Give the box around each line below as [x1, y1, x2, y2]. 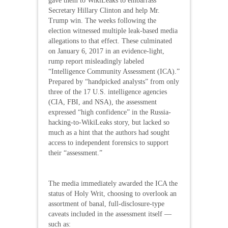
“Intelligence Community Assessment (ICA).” [48, 67, 180, 75]
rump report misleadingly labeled [48, 57, 144, 65]
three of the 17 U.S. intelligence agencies [48, 88, 167, 96]
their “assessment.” [48, 149, 102, 157]
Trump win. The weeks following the [48, 16, 156, 24]
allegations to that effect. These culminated [48, 37, 172, 45]
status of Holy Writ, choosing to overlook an [48, 189, 177, 197]
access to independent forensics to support [48, 138, 168, 147]
